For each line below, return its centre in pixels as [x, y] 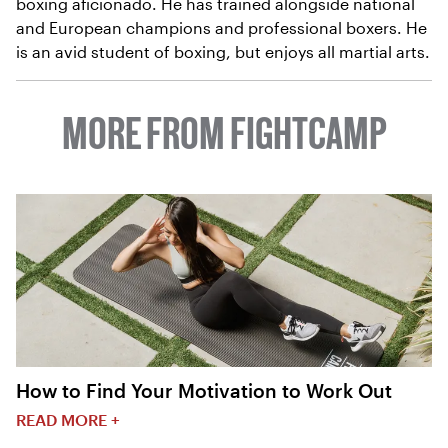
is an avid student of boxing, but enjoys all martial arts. [223, 51]
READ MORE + [68, 420]
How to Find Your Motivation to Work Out [204, 391]
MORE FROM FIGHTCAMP [224, 137]
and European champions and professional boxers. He [221, 27]
